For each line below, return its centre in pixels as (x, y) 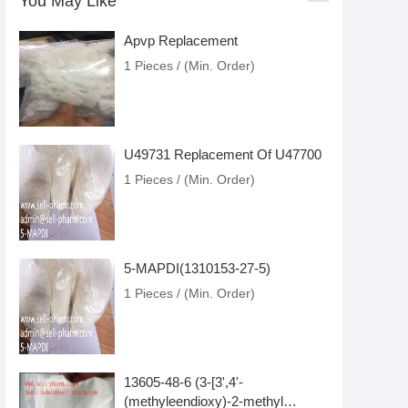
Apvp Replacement (181, 41)
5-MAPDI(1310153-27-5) (197, 268)
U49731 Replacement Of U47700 (223, 154)
